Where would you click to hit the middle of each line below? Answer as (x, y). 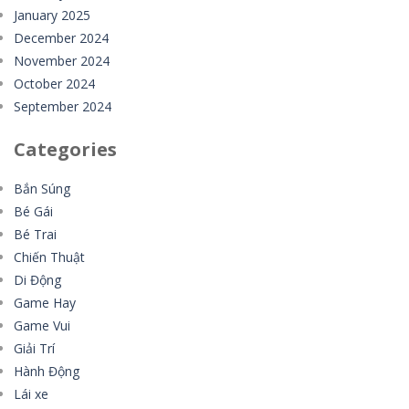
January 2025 (52, 15)
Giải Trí (34, 348)
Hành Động (47, 371)
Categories (65, 149)
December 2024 (61, 38)
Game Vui (42, 325)
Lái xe (31, 394)
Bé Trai (35, 234)
